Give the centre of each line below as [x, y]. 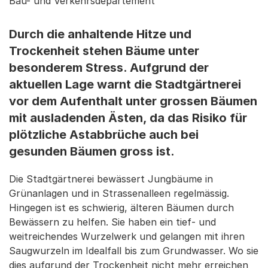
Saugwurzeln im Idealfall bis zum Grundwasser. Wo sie [134, 251]
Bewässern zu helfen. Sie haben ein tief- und [112, 222]
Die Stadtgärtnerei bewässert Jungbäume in [111, 179]
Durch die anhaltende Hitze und [100, 34]
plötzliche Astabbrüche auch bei [104, 135]
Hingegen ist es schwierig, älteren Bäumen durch [121, 208]
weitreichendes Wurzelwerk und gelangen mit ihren [127, 236]
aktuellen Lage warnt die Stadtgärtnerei [125, 84]
